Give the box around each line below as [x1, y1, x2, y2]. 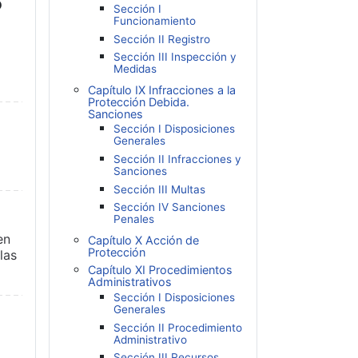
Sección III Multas [113, 182, 205, 196]
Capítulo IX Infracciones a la [88, 82, 236, 97]
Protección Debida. [88, 94, 189, 109]
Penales [113, 213, 154, 226]
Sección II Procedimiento [113, 320, 242, 334]
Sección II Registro [113, 32, 210, 46]
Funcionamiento [113, 14, 196, 28]
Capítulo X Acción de [88, 233, 199, 247]
